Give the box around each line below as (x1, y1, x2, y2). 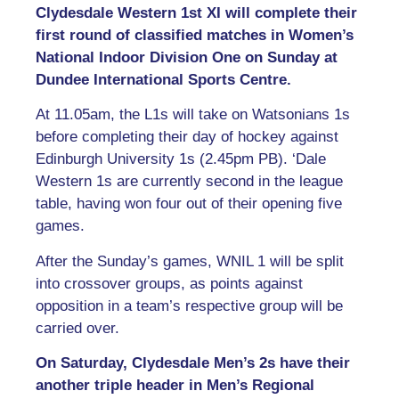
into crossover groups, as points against (36, 274, 303, 292)
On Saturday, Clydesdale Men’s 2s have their (36, 354, 350, 372)
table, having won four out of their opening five (36, 195, 342, 213)
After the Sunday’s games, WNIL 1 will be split (36, 252, 344, 270)
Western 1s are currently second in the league (36, 173, 343, 191)
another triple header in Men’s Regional (36, 377, 314, 395)
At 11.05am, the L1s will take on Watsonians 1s (36, 106, 350, 124)
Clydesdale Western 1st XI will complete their (36, 4, 357, 21)
